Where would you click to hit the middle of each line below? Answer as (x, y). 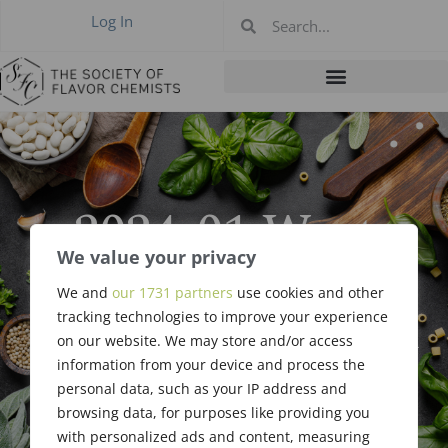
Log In (112, 21)
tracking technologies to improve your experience (222, 317)
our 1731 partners (172, 293)
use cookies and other (308, 293)
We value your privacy (156, 257)
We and (84, 293)
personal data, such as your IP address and (202, 389)
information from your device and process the (211, 365)
